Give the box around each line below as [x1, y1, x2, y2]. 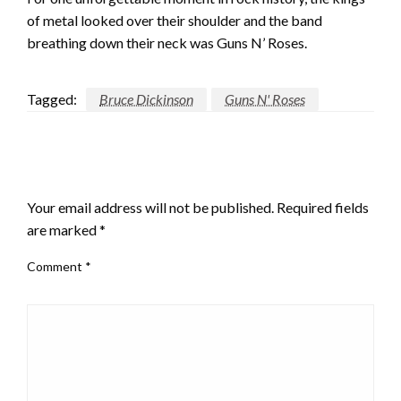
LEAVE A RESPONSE [27, 166, 172, 187]
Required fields [277, 199, 369, 217]
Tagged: [27, 90, 77, 108]
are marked [27, 221, 99, 239]
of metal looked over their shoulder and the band [27, 12, 322, 30]
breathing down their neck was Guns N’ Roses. [27, 34, 307, 52]
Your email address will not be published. [27, 199, 274, 217]
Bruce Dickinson [99, 90, 193, 108]
